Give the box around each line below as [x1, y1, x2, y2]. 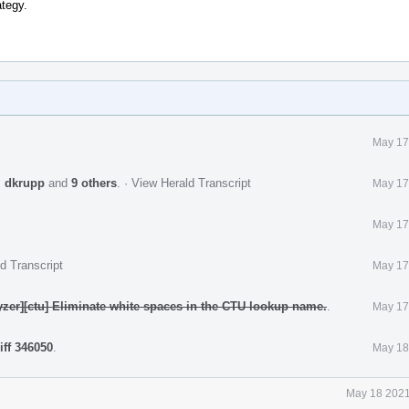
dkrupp [5, 175, 45, 190]
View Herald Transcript [131, 175, 251, 190]
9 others [71, 175, 117, 190]
